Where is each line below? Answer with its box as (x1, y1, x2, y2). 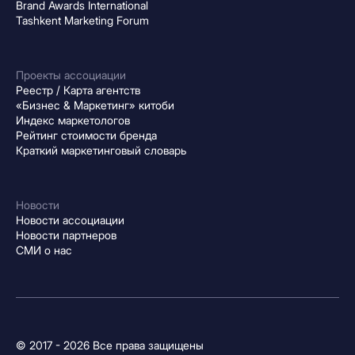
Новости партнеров (16, 227, 116, 242)
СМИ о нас (16, 242, 72, 257)
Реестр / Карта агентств (16, 82, 140, 97)
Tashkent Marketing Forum (16, 13, 149, 27)
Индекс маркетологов (16, 113, 130, 127)
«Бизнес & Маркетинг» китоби (16, 97, 174, 112)
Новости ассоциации (16, 212, 124, 227)
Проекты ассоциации (16, 67, 126, 82)
